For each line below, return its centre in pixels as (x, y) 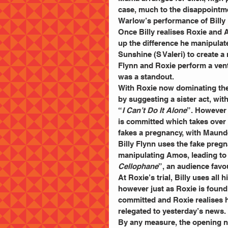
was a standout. (146, 76)
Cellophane (138, 166)
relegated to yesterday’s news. (172, 211)
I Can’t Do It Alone (154, 110)
